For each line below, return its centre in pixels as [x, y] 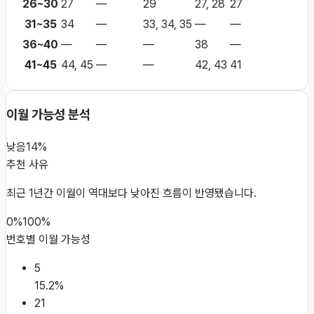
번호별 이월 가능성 [48, 239]
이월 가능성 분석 [48, 114]
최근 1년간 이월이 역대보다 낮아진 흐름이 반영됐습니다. [131, 193]
